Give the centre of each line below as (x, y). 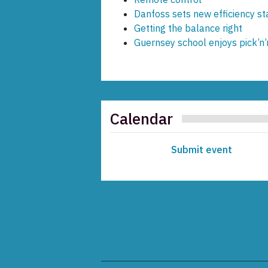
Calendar (141, 118)
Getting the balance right (188, 28)
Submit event (201, 149)
